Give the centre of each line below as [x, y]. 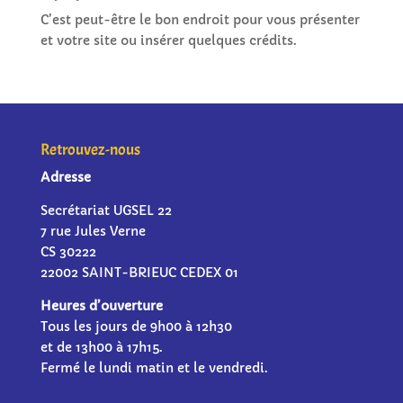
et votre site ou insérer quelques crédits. [168, 40]
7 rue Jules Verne [93, 231]
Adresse [65, 177]
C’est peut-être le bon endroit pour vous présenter [200, 20]
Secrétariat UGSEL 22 [106, 210]
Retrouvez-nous [90, 150]
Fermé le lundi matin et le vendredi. [154, 368]
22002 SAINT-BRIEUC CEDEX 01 [139, 273]
